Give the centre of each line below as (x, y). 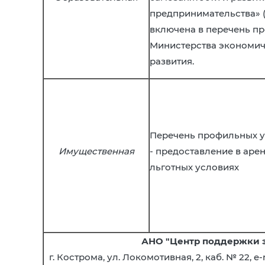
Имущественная (96, 151)
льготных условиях (194, 167)
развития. (172, 61)
